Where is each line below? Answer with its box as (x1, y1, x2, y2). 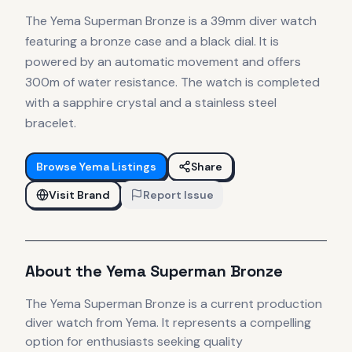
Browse (36, 159, 79, 174)
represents (170, 314, 236, 332)
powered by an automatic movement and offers (25, 53, 301, 71)
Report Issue (143, 188, 214, 203)
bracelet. (25, 115, 76, 132)
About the (25, 261, 106, 282)
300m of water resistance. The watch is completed (25, 74, 320, 91)
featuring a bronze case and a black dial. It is (25, 33, 279, 50)
